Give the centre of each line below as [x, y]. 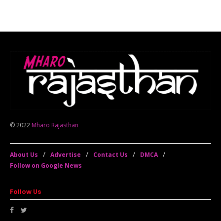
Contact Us [110, 154]
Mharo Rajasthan [55, 125]
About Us [24, 154]
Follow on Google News [46, 165]
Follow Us [25, 191]
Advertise [66, 154]
